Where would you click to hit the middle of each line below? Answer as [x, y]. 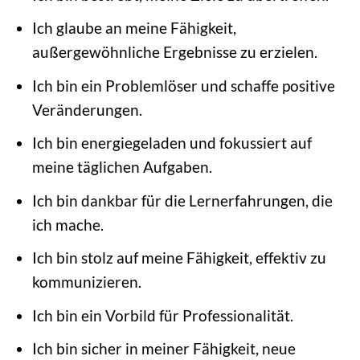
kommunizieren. [86, 282]
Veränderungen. [87, 109]
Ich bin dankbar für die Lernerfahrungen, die [182, 200]
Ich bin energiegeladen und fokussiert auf [172, 143]
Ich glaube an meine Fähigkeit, [134, 28]
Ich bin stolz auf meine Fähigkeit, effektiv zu [179, 258]
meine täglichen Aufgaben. [122, 167]
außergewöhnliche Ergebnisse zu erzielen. [174, 52]
